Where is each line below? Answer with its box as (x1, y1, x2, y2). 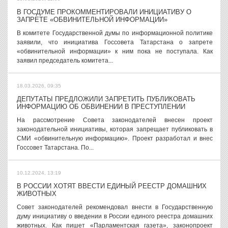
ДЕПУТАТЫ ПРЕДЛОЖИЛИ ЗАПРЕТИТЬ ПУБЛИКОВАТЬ (17, 95, 195, 103)
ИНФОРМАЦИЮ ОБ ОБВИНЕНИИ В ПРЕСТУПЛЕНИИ (17, 103, 185, 110)
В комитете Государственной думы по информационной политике (17, 30, 213, 37)
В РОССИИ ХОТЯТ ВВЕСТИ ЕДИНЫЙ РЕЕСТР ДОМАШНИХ (17, 182, 207, 190)
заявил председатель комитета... (17, 57, 113, 64)
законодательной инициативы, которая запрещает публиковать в (17, 126, 213, 133)
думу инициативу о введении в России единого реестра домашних (17, 213, 213, 220)
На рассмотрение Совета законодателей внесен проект (17, 117, 213, 124)
